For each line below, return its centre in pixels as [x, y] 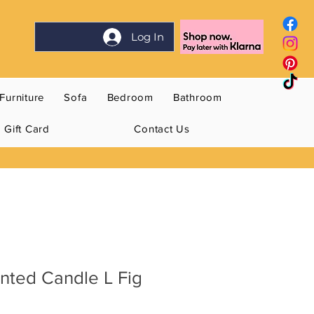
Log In [148, 37]
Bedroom [130, 97]
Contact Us [162, 129]
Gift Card [27, 129]
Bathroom [197, 97]
